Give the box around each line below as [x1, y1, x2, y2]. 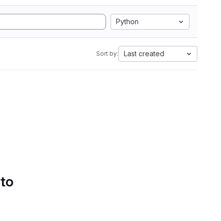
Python [116, 17, 139, 26]
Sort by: [96, 50, 118, 57]
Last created [124, 49, 164, 58]
